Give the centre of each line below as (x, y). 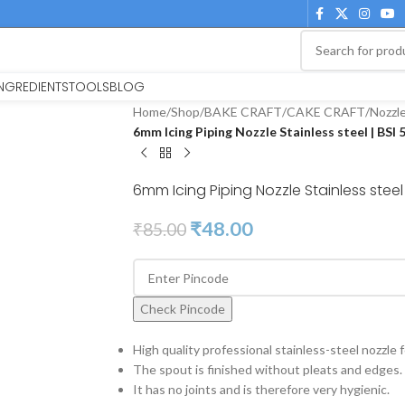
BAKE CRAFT (243, 112)
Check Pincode (182, 309)
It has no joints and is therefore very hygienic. (261, 389)
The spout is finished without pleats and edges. (267, 369)
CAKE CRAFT (325, 112)
